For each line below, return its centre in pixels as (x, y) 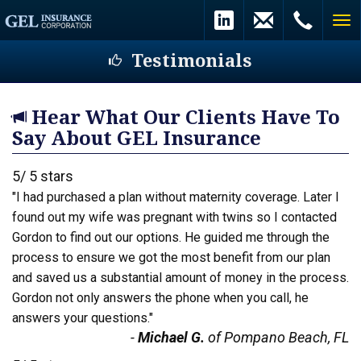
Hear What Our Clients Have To (183, 118)
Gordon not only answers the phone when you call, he (160, 298)
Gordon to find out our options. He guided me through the (171, 237)
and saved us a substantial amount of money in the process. (180, 278)
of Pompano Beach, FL (277, 337)
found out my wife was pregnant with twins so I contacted (174, 217)
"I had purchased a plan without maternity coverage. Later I (176, 197)
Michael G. (171, 337)
